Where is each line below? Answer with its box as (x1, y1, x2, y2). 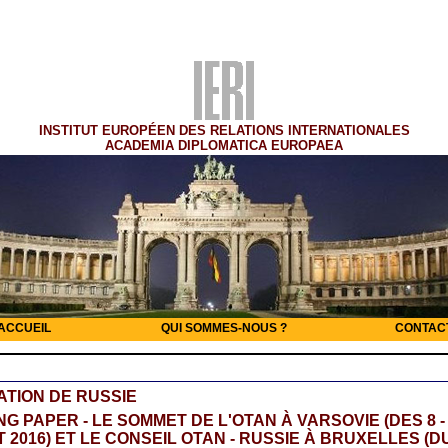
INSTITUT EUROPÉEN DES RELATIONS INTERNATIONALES (38, 122, 410, 138)
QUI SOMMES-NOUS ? (161, 321, 287, 336)
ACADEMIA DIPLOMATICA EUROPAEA (105, 137, 343, 153)
